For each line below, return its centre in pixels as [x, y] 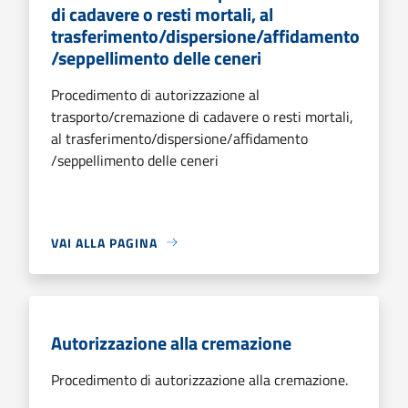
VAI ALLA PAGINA [104, 242]
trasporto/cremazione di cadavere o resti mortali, [202, 116]
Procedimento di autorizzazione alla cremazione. [199, 379]
